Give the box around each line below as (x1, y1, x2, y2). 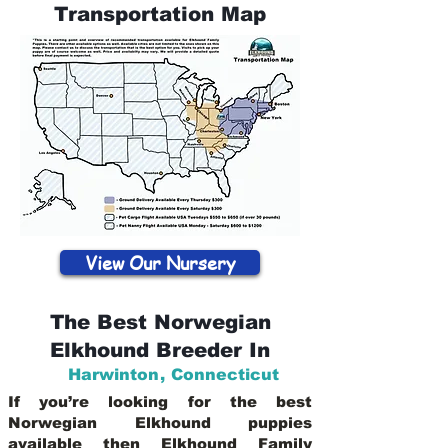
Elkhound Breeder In (50, 339, 270, 361)
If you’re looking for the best (8, 393, 312, 410)
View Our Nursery (85, 250, 235, 275)
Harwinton (68, 366, 159, 383)
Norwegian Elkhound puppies (8, 414, 312, 431)
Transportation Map (54, 3, 266, 25)
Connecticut (171, 366, 279, 383)
